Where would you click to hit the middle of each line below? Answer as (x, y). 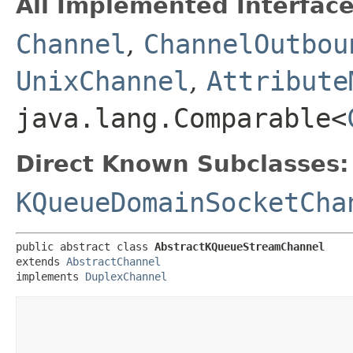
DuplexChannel (126, 276)
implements (50, 276)
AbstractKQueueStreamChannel (240, 246)
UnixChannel (102, 81)
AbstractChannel (113, 261)
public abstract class (85, 246)
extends (41, 261)
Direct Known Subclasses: (182, 163)
